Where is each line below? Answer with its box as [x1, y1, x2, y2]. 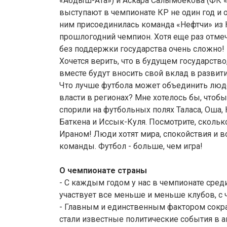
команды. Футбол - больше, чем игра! [59, 141, 203, 152]
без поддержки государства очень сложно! [59, 44, 224, 54]
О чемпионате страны [59, 166, 147, 176]
